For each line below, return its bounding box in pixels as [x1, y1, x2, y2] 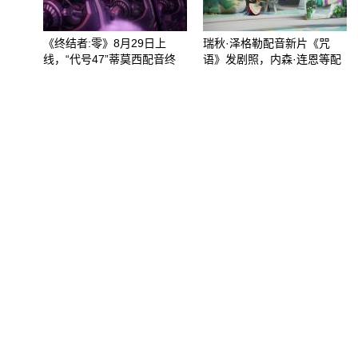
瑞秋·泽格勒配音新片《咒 [203, 37, 330, 50]
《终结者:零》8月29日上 [43, 37, 166, 50]
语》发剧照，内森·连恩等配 [203, 53, 341, 66]
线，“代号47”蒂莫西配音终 [43, 53, 176, 66]
